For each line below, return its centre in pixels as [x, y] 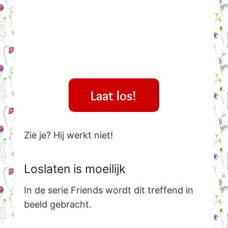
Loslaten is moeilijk [75, 169]
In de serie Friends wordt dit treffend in [108, 190]
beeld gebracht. [58, 205]
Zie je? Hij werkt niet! [68, 135]
